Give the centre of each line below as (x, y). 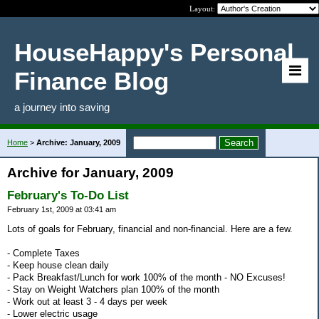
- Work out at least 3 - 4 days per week (87, 301)
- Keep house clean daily (58, 265)
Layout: (203, 9)
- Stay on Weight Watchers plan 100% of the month (113, 289)
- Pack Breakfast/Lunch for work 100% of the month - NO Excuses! (146, 277)
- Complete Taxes (43, 253)
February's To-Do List (68, 195)
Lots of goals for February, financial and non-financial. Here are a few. (150, 229)
